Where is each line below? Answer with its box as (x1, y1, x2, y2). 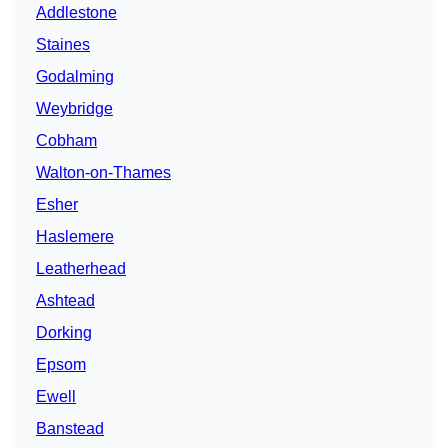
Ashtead (36, 292, 95, 310)
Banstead (36, 420, 104, 438)
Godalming (36, 68, 114, 86)
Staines (36, 36, 90, 54)
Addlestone (36, 4, 117, 22)
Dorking (36, 324, 92, 342)
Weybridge (36, 100, 113, 118)
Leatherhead (36, 260, 126, 278)
